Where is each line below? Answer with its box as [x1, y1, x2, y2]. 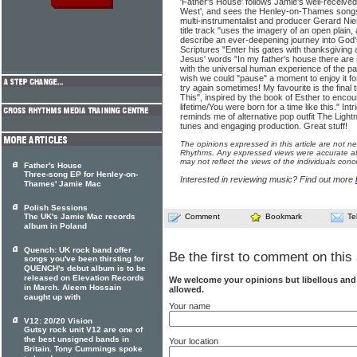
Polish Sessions [24, 203, 88, 212]
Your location [169, 335, 218, 346]
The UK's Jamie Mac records [24, 212, 135, 222]
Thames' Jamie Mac [24, 179, 101, 189]
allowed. [169, 284, 204, 294]
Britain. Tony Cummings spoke [24, 344, 143, 354]
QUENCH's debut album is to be [24, 264, 146, 273]
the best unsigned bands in [24, 335, 129, 344]
